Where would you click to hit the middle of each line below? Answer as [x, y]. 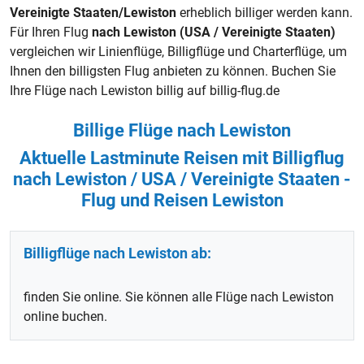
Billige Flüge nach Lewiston [182, 130]
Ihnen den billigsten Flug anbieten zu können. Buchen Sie [173, 71]
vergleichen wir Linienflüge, [89, 51]
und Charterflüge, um [286, 51]
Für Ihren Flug [51, 32]
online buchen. [65, 316]
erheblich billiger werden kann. [264, 12]
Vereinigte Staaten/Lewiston [93, 12]
